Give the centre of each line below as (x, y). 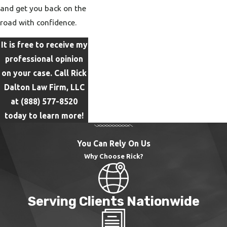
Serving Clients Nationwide (113, 201)
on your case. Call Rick (44, 73)
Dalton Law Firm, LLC (44, 87)
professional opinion (44, 59)
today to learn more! (44, 115)
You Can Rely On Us (113, 143)
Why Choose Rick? (113, 156)
